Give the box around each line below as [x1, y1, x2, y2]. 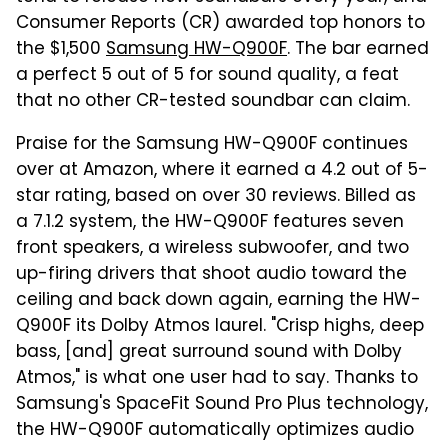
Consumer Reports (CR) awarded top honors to [16, 9, 425, 38]
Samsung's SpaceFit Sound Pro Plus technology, [16, 390, 428, 419]
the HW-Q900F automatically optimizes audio [16, 416, 414, 445]
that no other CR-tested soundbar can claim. [16, 87, 410, 116]
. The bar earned [287, 35, 429, 64]
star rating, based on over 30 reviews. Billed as [16, 182, 416, 211]
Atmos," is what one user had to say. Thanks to [16, 364, 418, 393]
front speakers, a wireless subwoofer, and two [16, 234, 409, 263]
